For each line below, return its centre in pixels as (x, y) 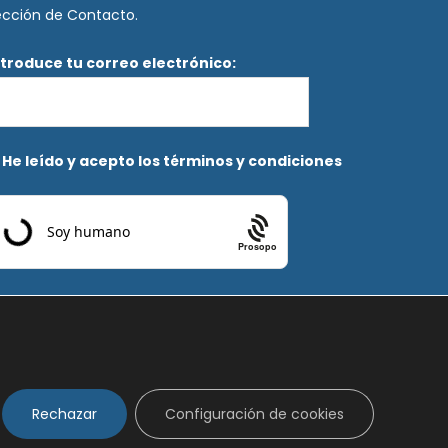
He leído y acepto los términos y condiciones (172, 161)
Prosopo (257, 246)
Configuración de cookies (254, 414)
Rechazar (64, 414)
